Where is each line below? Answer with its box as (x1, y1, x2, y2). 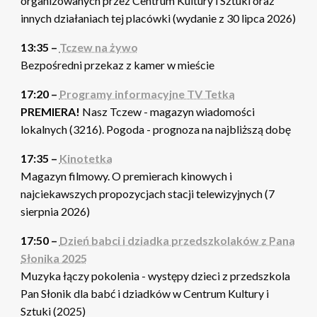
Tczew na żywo (59, 40, 138, 54)
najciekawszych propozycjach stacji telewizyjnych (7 (20, 186, 275, 200)
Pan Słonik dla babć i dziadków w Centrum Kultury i (20, 286, 269, 300)
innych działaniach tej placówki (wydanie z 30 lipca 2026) (20, 11, 296, 25)
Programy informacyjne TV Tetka (59, 86, 235, 100)
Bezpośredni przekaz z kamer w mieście (20, 57, 214, 71)
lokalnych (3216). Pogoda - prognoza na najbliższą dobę (20, 122, 291, 136)
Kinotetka (59, 151, 113, 165)
